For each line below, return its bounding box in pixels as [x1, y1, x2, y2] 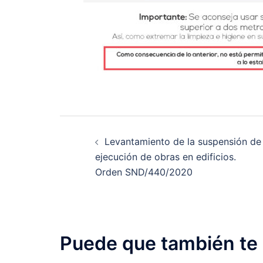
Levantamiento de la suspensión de [104, 136, 261, 147]
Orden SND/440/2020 [95, 166, 193, 178]
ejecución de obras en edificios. [95, 151, 236, 163]
